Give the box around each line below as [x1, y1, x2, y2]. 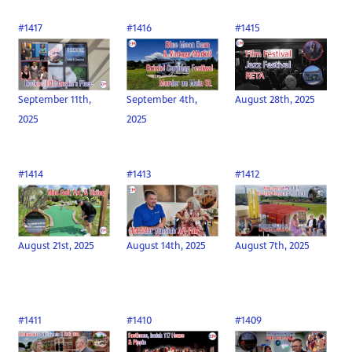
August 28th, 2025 [235, 93, 316, 106]
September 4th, [126, 93, 198, 106]
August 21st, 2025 [18, 239, 95, 252]
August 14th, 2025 [126, 239, 207, 252]
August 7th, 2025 [235, 239, 310, 252]
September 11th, [18, 93, 92, 106]
